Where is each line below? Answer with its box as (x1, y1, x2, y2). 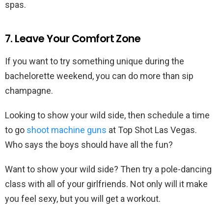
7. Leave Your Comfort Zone (5, 31, 141, 46)
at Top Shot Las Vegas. (107, 125, 197, 136)
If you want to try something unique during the (5, 56, 184, 67)
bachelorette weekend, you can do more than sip (5, 71, 193, 82)
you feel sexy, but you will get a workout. (5, 193, 161, 204)
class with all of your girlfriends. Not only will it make (5, 179, 208, 190)
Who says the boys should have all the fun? (5, 139, 173, 150)
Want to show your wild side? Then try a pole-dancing (5, 164, 212, 175)
